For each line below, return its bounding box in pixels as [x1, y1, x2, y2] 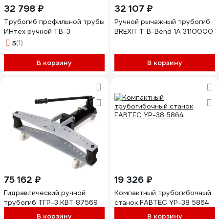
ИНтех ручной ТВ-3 [4, 27, 70, 36]
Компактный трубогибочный [114, 188, 211, 197]
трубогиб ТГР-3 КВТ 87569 [4, 198, 98, 207]
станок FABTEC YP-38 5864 [114, 198, 209, 207]
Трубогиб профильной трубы [4, 17, 105, 26]
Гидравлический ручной [4, 188, 86, 197]
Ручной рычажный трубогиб [114, 17, 210, 26]
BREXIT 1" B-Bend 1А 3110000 [114, 27, 213, 36]
